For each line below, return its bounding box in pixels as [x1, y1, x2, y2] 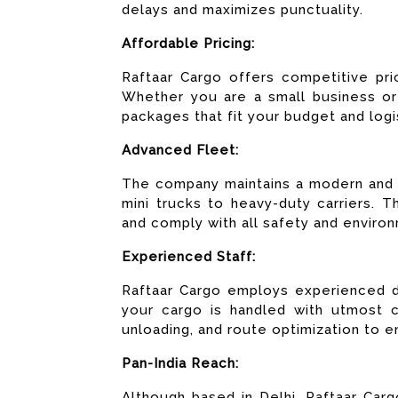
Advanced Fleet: [122, 142, 239, 158]
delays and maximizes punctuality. [122, 2, 363, 18]
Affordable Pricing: [122, 36, 255, 52]
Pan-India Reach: [122, 355, 239, 371]
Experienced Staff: [122, 249, 256, 265]
